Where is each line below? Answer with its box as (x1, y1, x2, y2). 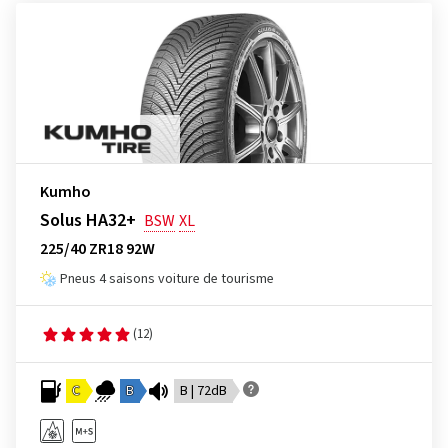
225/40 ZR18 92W (40, 238, 155, 260)
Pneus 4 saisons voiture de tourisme (60, 269, 274, 289)
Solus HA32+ (40, 208, 136, 233)
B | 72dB (180, 381, 227, 401)
